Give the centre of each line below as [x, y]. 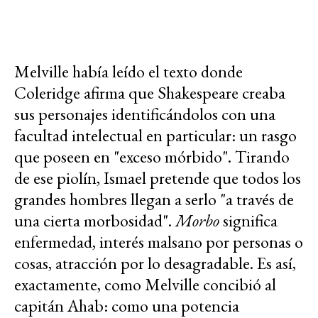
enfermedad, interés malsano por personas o [159, 241]
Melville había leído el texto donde [128, 71]
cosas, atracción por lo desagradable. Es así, [155, 263]
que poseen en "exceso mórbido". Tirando [152, 156]
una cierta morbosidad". [95, 220]
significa [248, 220]
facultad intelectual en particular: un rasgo [155, 135]
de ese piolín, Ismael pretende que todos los [158, 177]
